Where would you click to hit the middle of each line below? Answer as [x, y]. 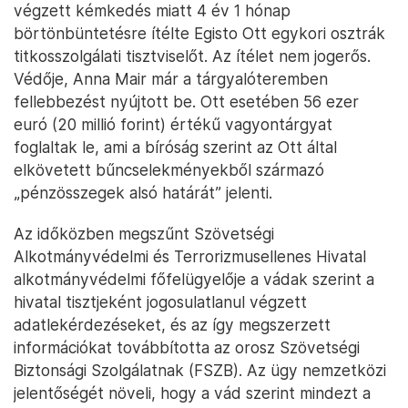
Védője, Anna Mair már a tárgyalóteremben [171, 79]
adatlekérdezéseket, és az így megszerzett [172, 325]
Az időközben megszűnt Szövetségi [144, 234]
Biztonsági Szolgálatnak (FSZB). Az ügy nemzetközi [200, 371]
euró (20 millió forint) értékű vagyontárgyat [173, 125]
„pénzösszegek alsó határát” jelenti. [143, 193]
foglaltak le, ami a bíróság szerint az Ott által [175, 148]
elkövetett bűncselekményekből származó [169, 170]
